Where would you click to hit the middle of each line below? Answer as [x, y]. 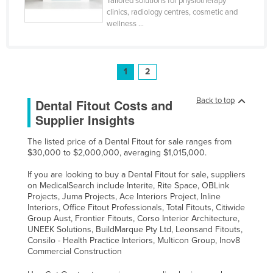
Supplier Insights [85, 120]
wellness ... [126, 24]
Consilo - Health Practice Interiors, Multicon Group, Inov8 [134, 241]
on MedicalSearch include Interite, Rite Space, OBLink [128, 186]
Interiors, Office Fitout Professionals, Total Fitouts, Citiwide [136, 208]
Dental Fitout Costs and [104, 105]
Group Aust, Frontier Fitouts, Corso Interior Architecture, [133, 219]
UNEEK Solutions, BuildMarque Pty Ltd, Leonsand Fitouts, [135, 230]
